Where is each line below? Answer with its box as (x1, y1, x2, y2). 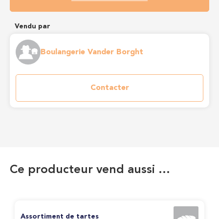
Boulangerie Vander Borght (41, 48, 143, 56)
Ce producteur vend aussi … (10, 164, 170, 176)
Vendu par (15, 23, 50, 30)
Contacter (90, 84, 129, 92)
